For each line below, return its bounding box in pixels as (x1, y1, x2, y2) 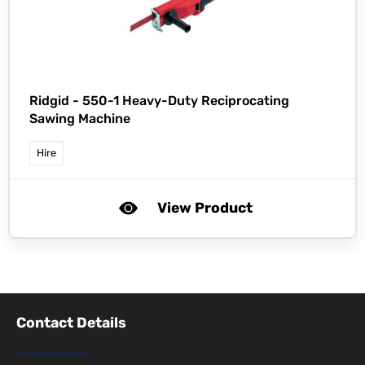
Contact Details (16, 314, 126, 332)
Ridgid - (29, 93, 82, 109)
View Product (156, 200, 253, 217)
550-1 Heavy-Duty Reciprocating (82, 93, 289, 109)
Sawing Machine (29, 111, 130, 127)
